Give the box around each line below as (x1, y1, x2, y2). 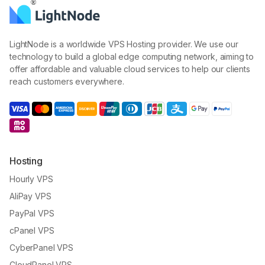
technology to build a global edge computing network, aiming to (9, 51, 254, 62)
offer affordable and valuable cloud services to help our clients (9, 64, 250, 74)
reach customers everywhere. (9, 76, 124, 86)
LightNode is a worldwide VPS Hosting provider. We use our (9, 39, 238, 49)
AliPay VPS (9, 191, 51, 201)
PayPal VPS (9, 208, 54, 218)
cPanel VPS (9, 225, 54, 235)
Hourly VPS (9, 174, 53, 184)
